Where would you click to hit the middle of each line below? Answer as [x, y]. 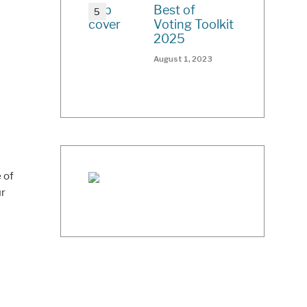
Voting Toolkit [194, 25]
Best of [175, 10]
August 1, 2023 [183, 59]
